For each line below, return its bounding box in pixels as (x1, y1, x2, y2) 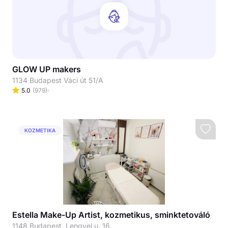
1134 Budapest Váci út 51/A (12, 76, 103, 84)
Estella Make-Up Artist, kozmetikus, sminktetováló (12, 210, 210, 220)
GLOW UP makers (12, 64, 81, 74)
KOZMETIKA (24, 127, 55, 133)
